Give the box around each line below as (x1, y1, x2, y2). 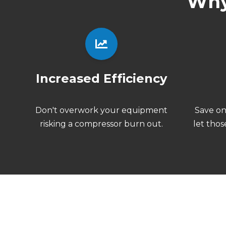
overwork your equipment (60, 105, 168, 115)
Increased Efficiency (36, 71, 167, 86)
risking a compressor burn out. (40, 119, 163, 129)
